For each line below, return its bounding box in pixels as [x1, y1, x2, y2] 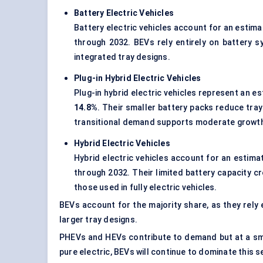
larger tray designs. [59, 215, 137, 225]
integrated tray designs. [74, 52, 170, 62]
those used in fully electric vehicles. [74, 183, 217, 193]
